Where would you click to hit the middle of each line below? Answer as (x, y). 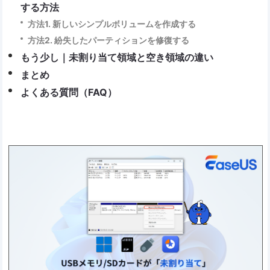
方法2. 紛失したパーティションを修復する (109, 40)
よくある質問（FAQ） (69, 93)
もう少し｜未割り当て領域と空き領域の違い (117, 58)
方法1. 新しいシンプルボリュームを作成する (112, 24)
